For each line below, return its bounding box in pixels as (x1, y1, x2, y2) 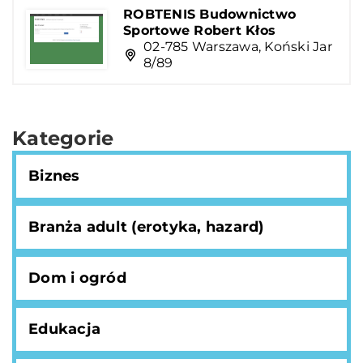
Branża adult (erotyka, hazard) (28, 218, 264, 236)
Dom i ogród (28, 269, 126, 287)
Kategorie (12, 126, 114, 150)
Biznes (28, 167, 80, 185)
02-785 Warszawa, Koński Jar (143, 39, 332, 54)
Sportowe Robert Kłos (123, 23, 275, 38)
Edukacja (28, 320, 100, 338)
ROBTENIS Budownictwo (123, 6, 296, 22)
